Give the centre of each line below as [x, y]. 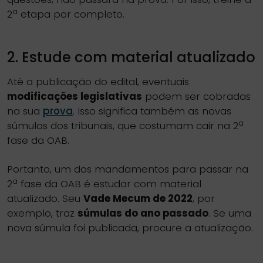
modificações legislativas [75, 96]
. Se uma [230, 213]
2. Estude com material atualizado [131, 57]
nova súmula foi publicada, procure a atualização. [130, 228]
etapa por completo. [71, 14]
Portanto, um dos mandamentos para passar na [128, 169]
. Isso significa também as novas [152, 111]
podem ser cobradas [196, 96]
